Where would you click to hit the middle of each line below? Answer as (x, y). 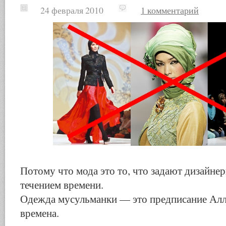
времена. (40, 213)
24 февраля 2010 (63, 10)
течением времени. (62, 185)
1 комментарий (170, 10)
